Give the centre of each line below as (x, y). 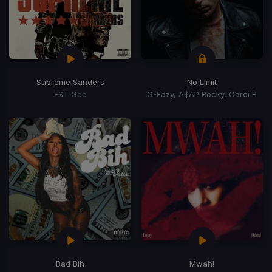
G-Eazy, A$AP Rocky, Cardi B (202, 94)
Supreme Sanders (70, 82)
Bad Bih (70, 263)
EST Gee (70, 94)
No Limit (202, 82)
